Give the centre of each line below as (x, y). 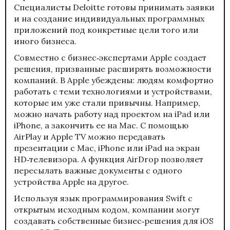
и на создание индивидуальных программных (109, 18)
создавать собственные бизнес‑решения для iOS (114, 221)
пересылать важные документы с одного (98, 170)
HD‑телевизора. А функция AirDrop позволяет (109, 159)
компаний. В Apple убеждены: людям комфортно (114, 80)
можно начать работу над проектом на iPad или (112, 114)
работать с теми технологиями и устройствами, (113, 91)
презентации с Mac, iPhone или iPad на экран (107, 148)
